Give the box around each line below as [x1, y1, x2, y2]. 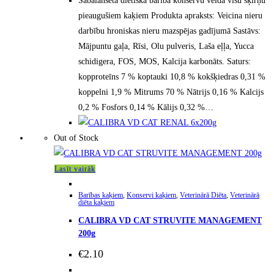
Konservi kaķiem [127, 190, 176, 199]
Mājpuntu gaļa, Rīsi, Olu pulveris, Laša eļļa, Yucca [78, 41, 254, 51]
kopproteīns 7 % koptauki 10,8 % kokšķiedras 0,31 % [78, 72, 265, 81]
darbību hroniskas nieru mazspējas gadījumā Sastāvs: [78, 26, 261, 35]
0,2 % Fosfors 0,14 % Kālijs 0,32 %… [78, 102, 213, 112]
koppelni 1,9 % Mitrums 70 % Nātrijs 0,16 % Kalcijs [78, 87, 264, 97]
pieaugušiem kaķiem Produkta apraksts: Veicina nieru [78, 10, 262, 20]
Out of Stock [54, 133, 98, 143]
